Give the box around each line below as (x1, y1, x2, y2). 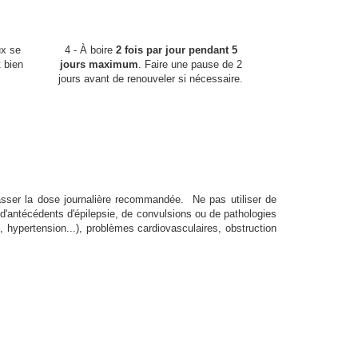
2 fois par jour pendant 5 (115, 43, 237, 56)
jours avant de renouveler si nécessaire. (58, 72, 243, 85)
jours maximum (59, 58, 138, 70)
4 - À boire (64, 43, 116, 56)
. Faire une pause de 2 (137, 58, 242, 70)
